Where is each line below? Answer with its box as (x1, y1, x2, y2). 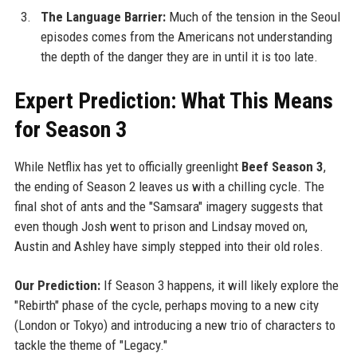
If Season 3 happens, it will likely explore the (100, 277, 339, 293)
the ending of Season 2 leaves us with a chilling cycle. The (14, 178, 324, 194)
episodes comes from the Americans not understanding (40, 28, 332, 45)
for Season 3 (14, 116, 127, 143)
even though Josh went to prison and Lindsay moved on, (14, 218, 308, 234)
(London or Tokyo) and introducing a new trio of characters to (14, 316, 335, 333)
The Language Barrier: (40, 8, 166, 25)
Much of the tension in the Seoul (165, 8, 340, 25)
